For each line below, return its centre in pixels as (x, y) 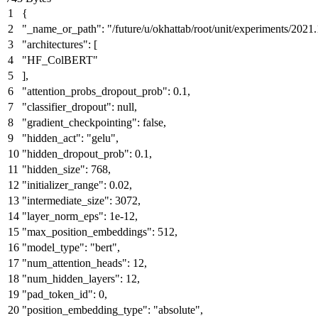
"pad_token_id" (57, 294)
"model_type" (53, 247)
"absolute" (177, 309)
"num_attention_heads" (75, 263)
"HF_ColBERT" (60, 60)
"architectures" (55, 44)
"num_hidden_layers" (71, 278)
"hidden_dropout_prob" (76, 153)
